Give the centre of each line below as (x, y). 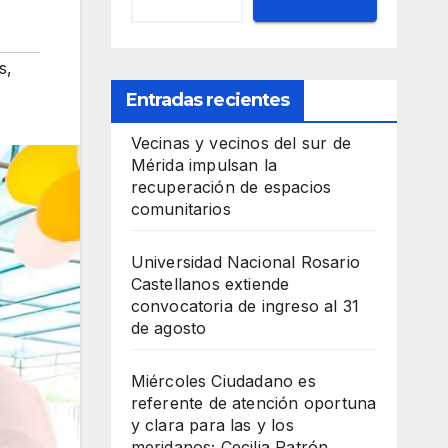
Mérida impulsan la (204, 165)
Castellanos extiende (210, 284)
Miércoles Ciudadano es (223, 381)
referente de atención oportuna (253, 403)
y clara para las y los (212, 425)
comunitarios (180, 209)
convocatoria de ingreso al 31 (245, 306)
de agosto (168, 328)
